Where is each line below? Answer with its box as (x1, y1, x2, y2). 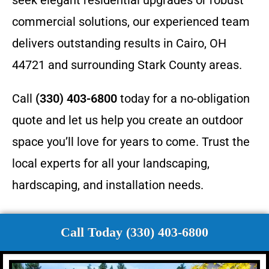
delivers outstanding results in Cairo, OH (12, 35, 226, 50)
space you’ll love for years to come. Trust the (12, 134, 250, 149)
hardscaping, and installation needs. (12, 177, 204, 192)
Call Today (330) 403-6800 (61, 224, 208, 240)
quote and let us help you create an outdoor (12, 112, 243, 127)
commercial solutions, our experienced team (12, 14, 250, 29)
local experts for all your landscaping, (12, 156, 210, 171)
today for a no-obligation (117, 91, 250, 106)
